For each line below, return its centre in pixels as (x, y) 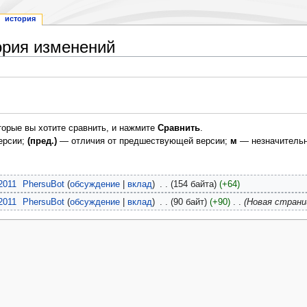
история (20, 19)
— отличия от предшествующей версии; (143, 142)
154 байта (193, 185)
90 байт (188, 202)
